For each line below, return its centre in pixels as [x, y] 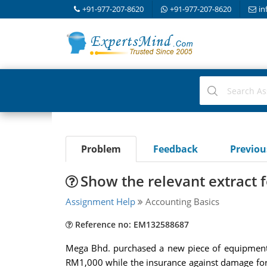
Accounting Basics [181, 201]
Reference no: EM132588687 [131, 224]
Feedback [175, 149]
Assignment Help [100, 201]
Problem [101, 149]
